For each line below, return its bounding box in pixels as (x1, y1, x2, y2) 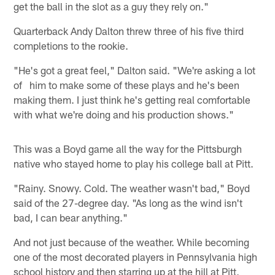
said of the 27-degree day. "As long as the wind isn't (14, 196, 243, 209)
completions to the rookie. (14, 39, 129, 52)
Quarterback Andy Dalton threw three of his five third (14, 24, 244, 37)
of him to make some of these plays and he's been (14, 78, 240, 91)
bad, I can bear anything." (14, 211, 128, 223)
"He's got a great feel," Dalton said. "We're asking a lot (14, 63, 256, 76)
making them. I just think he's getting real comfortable (14, 93, 251, 106)
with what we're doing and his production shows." (14, 107, 234, 120)
